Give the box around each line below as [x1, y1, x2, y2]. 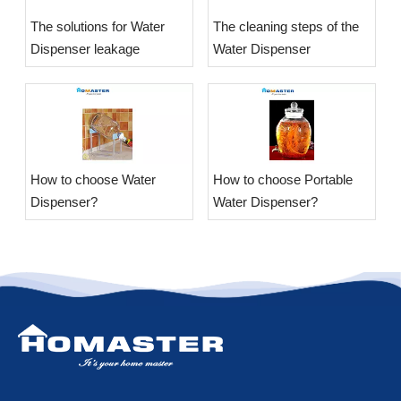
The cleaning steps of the [213, 19, 359, 35]
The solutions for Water [30, 19, 165, 35]
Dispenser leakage [30, 41, 140, 57]
